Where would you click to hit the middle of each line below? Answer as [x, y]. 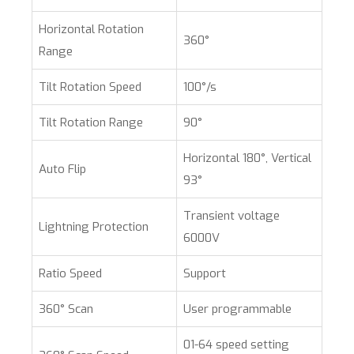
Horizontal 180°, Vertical [247, 158]
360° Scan [66, 309]
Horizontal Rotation [91, 29]
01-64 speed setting [236, 345]
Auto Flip [62, 169]
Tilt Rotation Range [91, 122]
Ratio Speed [70, 273]
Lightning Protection [94, 227]
